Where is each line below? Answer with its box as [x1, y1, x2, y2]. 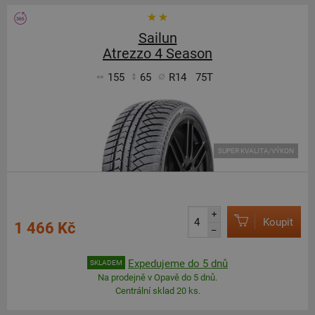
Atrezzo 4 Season [103, 45, 212, 62]
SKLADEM [90, 259, 122, 266]
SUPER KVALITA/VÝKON [218, 147, 294, 155]
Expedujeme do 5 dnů [128, 257, 228, 270]
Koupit [263, 215, 293, 229]
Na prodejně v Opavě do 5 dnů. [98, 272, 217, 283]
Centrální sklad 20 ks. [115, 285, 200, 296]
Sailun [138, 30, 177, 46]
